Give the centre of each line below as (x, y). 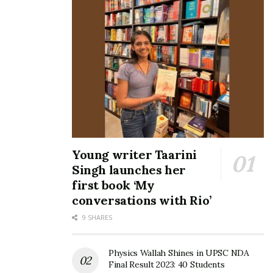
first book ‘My (113, 185)
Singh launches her (129, 169)
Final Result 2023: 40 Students (167, 264)
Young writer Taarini (135, 154)
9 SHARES (96, 217)
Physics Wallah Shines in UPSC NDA (179, 253)
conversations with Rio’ (142, 200)
